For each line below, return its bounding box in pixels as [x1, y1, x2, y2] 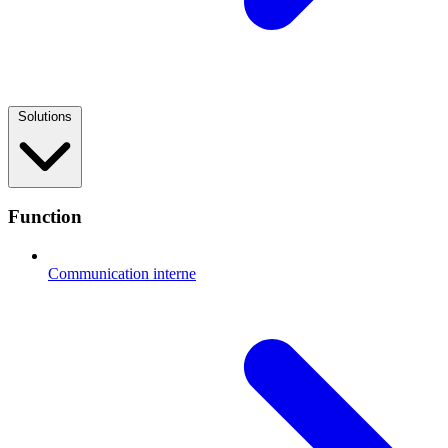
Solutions [18, 108, 72, 124]
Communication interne [48, 265, 196, 283]
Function [8, 206, 82, 228]
